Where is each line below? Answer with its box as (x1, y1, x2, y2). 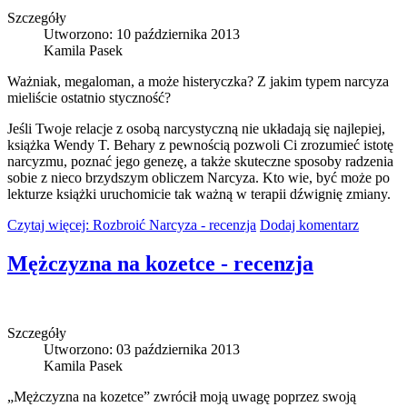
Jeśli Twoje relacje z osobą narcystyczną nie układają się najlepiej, (7, 120, 385, 136)
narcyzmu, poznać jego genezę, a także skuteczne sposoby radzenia (7, 153, 393, 169)
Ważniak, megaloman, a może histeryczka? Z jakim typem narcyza (7, 73, 389, 89)
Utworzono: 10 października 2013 (44, 25, 240, 42)
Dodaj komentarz (260, 216, 359, 233)
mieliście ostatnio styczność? (7, 89, 171, 105)
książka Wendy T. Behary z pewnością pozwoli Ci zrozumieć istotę (7, 136, 393, 153)
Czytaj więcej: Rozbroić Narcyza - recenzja (7, 216, 256, 233)
